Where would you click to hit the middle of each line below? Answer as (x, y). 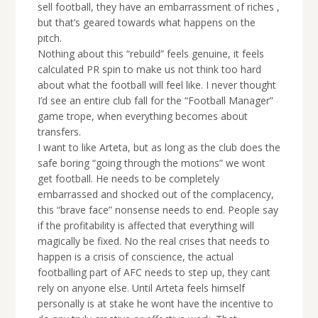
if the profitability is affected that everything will (146, 226)
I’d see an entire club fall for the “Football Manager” (155, 101)
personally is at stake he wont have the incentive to (155, 304)
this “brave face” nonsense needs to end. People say (158, 210)
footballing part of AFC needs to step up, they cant (154, 273)
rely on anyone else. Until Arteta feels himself (141, 288)
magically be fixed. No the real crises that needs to (153, 241)
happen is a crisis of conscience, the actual (135, 257)
